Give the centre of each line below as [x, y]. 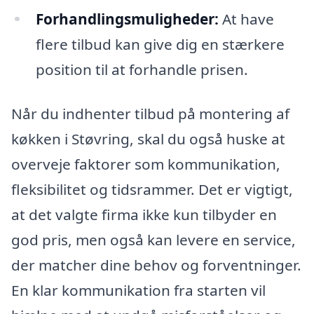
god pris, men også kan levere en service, [153, 240]
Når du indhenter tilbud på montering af [150, 114]
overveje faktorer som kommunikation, [146, 164]
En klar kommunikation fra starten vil [138, 291]
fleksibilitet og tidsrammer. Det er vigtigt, [152, 190]
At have [246, 19]
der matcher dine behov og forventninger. [156, 265]
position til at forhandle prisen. [142, 69]
